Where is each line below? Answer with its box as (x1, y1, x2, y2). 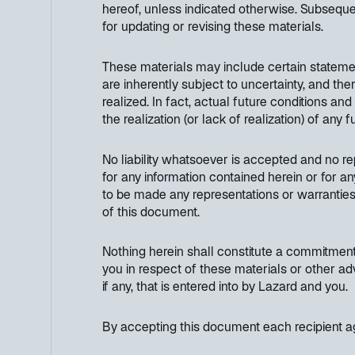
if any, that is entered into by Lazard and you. (102, 281, 348, 296)
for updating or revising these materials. (102, 21, 323, 35)
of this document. (102, 206, 200, 220)
